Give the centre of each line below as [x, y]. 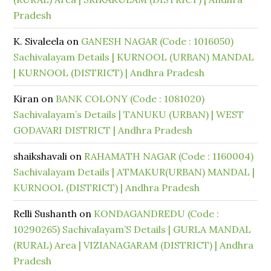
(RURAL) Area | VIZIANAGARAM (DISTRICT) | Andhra [134, 245]
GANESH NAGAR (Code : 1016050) [158, 41]
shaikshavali [41, 156]
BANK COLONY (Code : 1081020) [130, 99]
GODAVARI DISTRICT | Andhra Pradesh [103, 130]
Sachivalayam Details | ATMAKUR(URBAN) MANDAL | [134, 172]
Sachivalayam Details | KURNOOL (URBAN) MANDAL [134, 57]
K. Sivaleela [39, 41]
